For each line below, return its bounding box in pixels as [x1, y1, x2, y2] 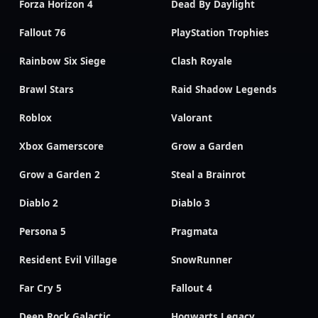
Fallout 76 [19, 26, 66, 40]
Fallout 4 [171, 282, 212, 295]
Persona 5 [19, 225, 66, 238]
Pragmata [171, 225, 218, 238]
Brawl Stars [19, 83, 74, 97]
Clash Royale [171, 55, 232, 68]
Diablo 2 [19, 197, 58, 210]
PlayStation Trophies [171, 26, 269, 40]
